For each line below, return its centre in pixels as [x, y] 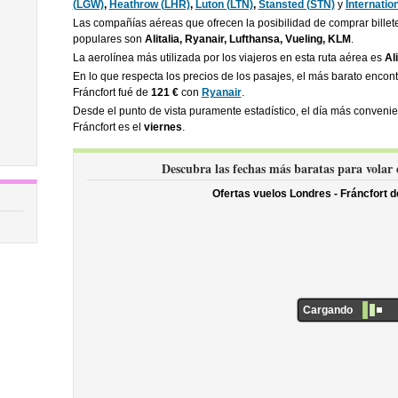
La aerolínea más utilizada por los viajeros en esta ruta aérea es [228, 58]
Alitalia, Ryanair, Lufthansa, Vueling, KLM [247, 39]
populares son [108, 39]
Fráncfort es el [108, 127]
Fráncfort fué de [111, 92]
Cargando [327, 310]
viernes [163, 127]
